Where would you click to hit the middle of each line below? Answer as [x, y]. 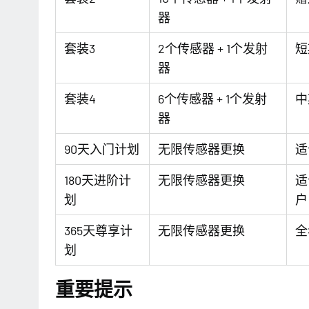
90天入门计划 [102, 149]
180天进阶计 [98, 180]
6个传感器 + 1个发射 [212, 99]
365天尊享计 [98, 230]
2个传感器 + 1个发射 [213, 48]
